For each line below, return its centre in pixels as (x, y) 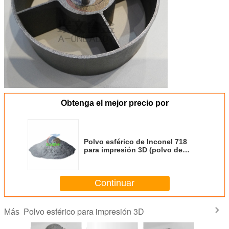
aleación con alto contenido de (138, 158)
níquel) (96, 166)
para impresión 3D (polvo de (133, 150)
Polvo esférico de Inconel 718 (135, 141)
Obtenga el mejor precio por (114, 103)
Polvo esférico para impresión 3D (84, 211)
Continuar (114, 183)
